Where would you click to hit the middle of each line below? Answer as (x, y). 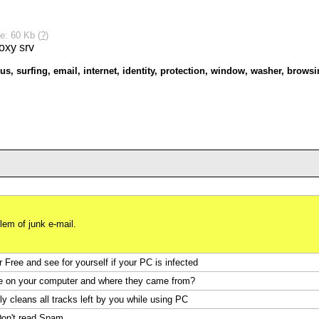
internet (100, 71)
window (228, 71)
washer (266, 71)
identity (138, 71)
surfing (32, 71)
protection (183, 71)
